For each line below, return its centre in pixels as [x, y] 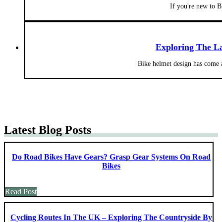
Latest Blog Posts [48, 130]
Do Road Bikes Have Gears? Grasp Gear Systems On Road [111, 157]
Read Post [21, 191]
